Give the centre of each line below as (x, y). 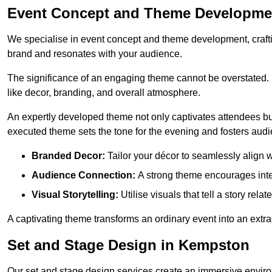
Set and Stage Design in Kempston (128, 245)
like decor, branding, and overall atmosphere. (104, 93)
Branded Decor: (68, 156)
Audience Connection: (83, 175)
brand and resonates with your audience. (95, 54)
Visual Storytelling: (75, 195)
